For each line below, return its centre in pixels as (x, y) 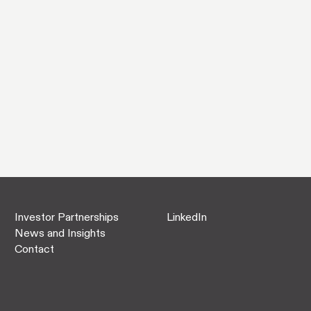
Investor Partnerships (67, 217)
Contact (35, 249)
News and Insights (60, 233)
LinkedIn (186, 217)
